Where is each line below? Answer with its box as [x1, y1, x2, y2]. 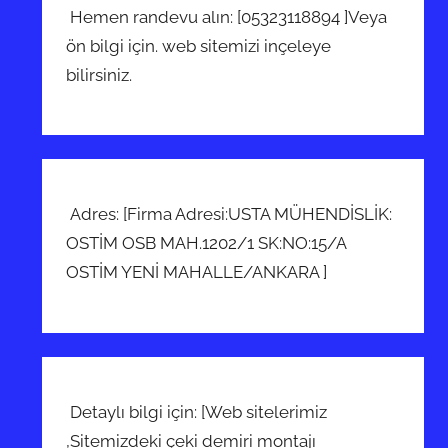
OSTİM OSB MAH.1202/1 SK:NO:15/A [66, 233, 347, 254]
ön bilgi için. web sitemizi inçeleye [66, 36, 332, 56]
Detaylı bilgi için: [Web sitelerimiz [66, 401, 328, 422]
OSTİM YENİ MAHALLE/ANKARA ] [66, 262, 332, 283]
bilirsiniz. [66, 65, 133, 85]
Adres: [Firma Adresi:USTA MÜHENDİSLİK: [66, 204, 393, 225]
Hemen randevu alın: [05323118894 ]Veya [66, 7, 388, 27]
